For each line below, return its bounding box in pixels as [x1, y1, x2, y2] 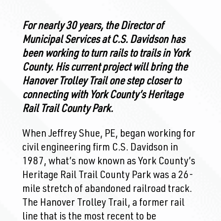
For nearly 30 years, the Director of [22, 21, 163, 32]
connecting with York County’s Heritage [22, 90, 183, 101]
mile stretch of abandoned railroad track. [22, 184, 192, 195]
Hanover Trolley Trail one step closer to [22, 76, 181, 87]
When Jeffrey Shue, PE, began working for [22, 129, 195, 140]
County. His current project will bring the [22, 63, 187, 74]
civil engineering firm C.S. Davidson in [22, 143, 178, 153]
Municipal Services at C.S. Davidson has [22, 35, 185, 46]
